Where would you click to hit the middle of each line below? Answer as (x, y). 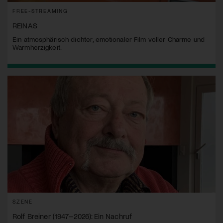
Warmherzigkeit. (37, 47)
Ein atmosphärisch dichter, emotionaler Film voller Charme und (109, 39)
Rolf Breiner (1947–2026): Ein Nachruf (72, 216)
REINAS (25, 25)
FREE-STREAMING (40, 10)
